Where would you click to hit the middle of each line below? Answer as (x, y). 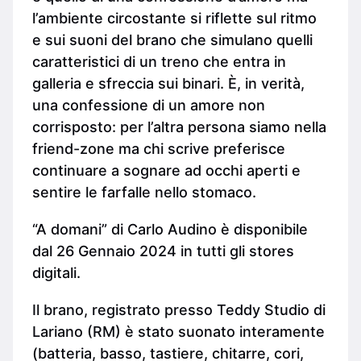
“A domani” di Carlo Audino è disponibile (170, 229)
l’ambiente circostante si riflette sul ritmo (174, 18)
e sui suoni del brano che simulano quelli (172, 40)
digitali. (56, 272)
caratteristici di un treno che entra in (159, 62)
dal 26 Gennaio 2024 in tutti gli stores (163, 251)
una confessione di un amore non (149, 105)
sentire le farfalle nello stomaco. (144, 192)
